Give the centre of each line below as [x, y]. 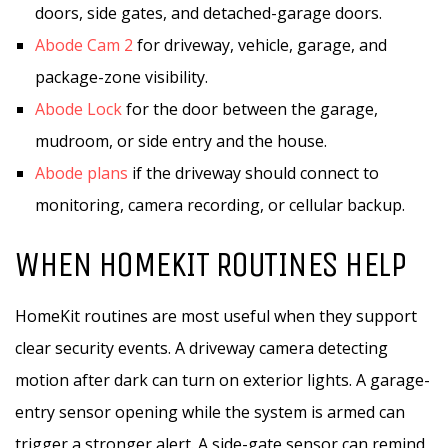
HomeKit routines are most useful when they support [216, 316]
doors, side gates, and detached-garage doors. [208, 13]
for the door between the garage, [250, 109]
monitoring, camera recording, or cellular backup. [220, 205]
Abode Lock [78, 109]
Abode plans [81, 173]
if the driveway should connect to [253, 173]
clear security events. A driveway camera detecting [201, 348]
